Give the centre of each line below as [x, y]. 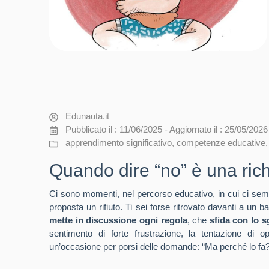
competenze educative [221, 143]
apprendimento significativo [118, 143]
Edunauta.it [86, 116]
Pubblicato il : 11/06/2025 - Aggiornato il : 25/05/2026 [165, 129]
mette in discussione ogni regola [118, 220]
